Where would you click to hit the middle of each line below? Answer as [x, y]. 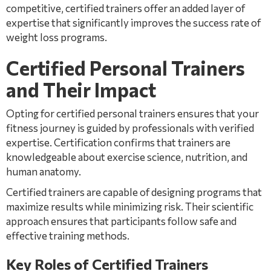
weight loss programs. [57, 37]
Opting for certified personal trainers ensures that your [132, 113]
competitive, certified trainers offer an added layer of [126, 8]
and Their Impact [81, 90]
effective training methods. [68, 236]
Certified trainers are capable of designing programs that [134, 192]
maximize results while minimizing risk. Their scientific [130, 207]
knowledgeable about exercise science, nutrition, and [127, 157]
